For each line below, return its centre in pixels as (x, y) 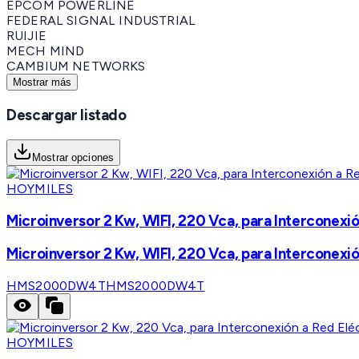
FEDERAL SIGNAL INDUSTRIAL (101, 21)
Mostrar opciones (73, 157)
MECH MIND (46, 51)
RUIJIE (26, 36)
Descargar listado (67, 115)
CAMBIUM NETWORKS (76, 67)
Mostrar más (42, 83)
